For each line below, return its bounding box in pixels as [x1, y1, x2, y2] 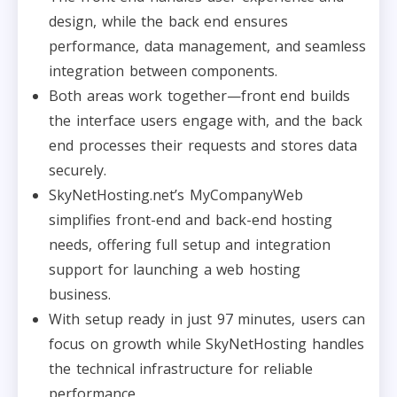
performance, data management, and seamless [49, 35, 366, 56]
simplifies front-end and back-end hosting [49, 209, 332, 230]
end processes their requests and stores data [49, 135, 357, 155]
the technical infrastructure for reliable [49, 358, 313, 378]
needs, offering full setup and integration [49, 234, 331, 254]
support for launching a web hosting [49, 259, 300, 279]
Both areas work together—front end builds [49, 85, 350, 105]
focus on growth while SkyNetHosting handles [49, 333, 364, 354]
